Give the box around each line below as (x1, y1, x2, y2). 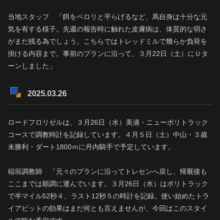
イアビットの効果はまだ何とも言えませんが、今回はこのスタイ (8, 204, 207, 213)
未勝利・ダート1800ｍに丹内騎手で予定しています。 (8, 143, 175, 151)
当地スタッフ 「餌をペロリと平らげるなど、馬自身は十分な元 (8, 13, 207, 21)
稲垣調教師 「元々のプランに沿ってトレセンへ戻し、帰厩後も (8, 167, 207, 176)
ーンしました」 (8, 62, 56, 70)
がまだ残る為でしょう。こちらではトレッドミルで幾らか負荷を (8, 37, 207, 46)
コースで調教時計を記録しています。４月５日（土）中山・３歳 (8, 131, 207, 139)
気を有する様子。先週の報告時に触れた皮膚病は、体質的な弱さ (8, 25, 207, 33)
